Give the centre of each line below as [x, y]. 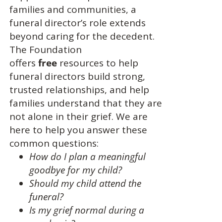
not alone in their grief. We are [78, 116]
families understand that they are [85, 103]
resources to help [97, 63]
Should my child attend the [85, 183]
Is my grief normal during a [86, 210]
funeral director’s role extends [77, 23]
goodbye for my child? [75, 170]
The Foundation [45, 50]
